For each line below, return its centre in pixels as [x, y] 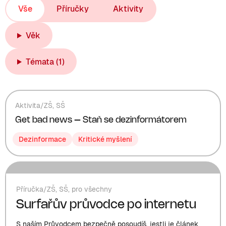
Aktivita [28, 105]
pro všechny [92, 189]
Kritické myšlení [105, 139]
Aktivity [128, 9]
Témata [40, 62]
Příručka [30, 189]
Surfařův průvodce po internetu [106, 205]
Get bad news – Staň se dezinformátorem [101, 120]
